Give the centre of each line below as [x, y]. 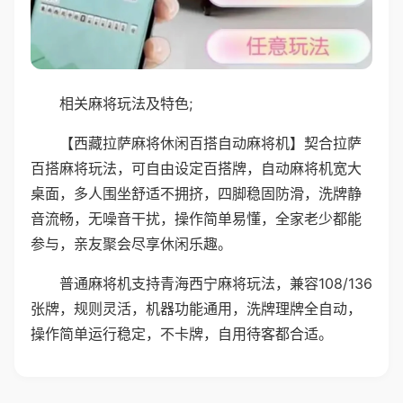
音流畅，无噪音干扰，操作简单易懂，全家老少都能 [196, 218]
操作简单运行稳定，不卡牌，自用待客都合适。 [182, 333]
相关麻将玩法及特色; [126, 103]
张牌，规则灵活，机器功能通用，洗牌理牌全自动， [196, 308]
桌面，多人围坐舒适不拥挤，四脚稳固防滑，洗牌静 [196, 193]
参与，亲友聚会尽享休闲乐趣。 [131, 243]
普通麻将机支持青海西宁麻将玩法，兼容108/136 [216, 283]
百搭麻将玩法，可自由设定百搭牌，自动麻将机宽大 [196, 168]
